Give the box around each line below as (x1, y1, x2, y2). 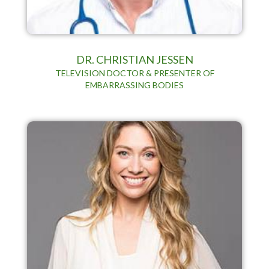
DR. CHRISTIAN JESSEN (76, 52, 193, 66)
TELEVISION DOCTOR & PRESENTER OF (55, 67, 214, 78)
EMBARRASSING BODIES (85, 79, 184, 90)
